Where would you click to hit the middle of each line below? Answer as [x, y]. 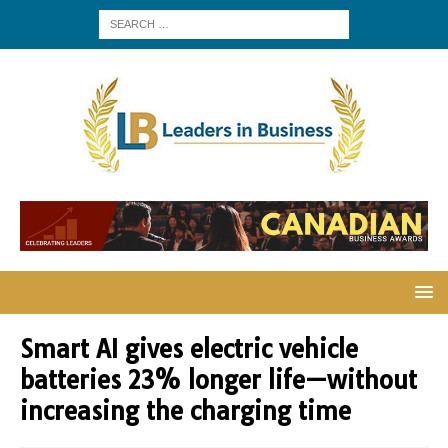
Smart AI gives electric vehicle [189, 349]
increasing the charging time [185, 411]
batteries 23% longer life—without [218, 380]
